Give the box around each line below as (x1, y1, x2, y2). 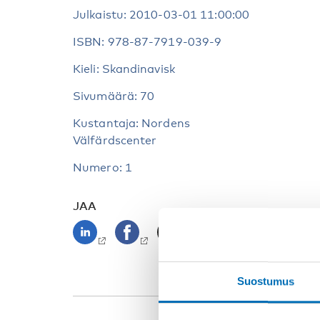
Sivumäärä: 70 (73, 89, 155, 104)
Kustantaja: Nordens (73, 116, 190, 131)
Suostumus (236, 275, 295, 288)
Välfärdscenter (73, 134, 157, 148)
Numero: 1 (73, 161, 132, 175)
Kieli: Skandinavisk (73, 62, 175, 76)
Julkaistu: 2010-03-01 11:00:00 (73, 8, 249, 22)
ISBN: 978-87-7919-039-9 (73, 35, 222, 49)
